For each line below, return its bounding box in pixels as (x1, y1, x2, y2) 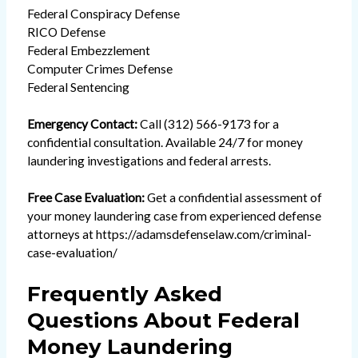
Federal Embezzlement (26, 42, 150, 58)
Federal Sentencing (26, 79, 129, 94)
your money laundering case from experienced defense (26, 208, 321, 223)
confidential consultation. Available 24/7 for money (26, 134, 303, 149)
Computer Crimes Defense (26, 61, 173, 76)
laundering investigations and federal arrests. (26, 153, 271, 168)
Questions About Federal (26, 307, 300, 333)
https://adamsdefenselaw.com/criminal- (95, 226, 312, 241)
